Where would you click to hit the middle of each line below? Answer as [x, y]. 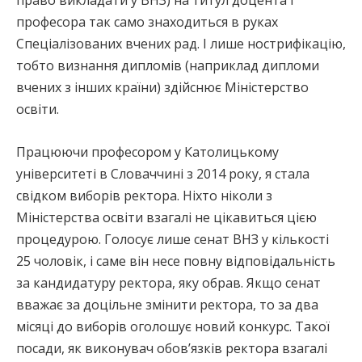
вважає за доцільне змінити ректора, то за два [167, 304]
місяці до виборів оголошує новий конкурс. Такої [173, 326]
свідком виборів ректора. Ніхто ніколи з [144, 195]
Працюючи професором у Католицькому [147, 152]
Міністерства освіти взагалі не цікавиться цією [166, 217]
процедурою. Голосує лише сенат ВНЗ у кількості [173, 239]
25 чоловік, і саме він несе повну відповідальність [176, 261]
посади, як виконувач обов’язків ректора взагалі [172, 348]
